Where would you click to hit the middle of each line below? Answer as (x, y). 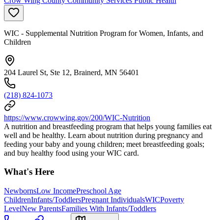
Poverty (172, 200)
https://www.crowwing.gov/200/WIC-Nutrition (77, 117)
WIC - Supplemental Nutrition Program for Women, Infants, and (104, 33)
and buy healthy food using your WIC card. (71, 153)
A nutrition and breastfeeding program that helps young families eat (108, 126)
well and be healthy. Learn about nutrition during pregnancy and (103, 135)
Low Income (56, 191)
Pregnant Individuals (113, 200)
